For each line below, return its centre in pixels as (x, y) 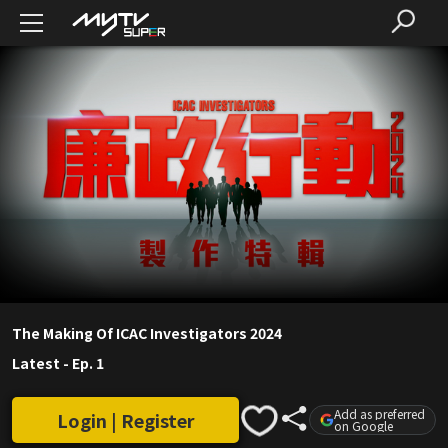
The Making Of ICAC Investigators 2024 (147, 333)
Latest (36, 363)
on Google (363, 426)
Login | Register (125, 420)
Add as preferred (379, 414)
